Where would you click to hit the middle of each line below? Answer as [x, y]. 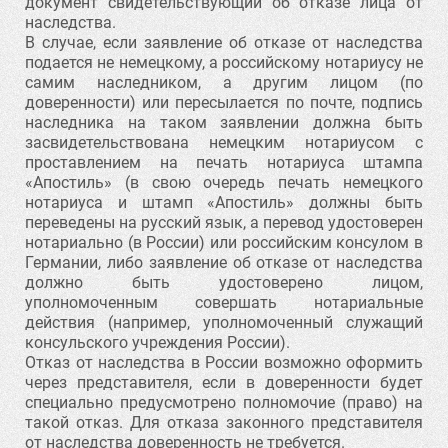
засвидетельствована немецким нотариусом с [224, 142]
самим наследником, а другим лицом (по [224, 82]
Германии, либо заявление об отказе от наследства [224, 262]
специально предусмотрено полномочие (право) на [224, 402]
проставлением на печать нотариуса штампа [224, 162]
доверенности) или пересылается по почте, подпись [224, 102]
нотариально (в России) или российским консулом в [224, 242]
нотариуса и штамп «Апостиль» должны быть [224, 202]
